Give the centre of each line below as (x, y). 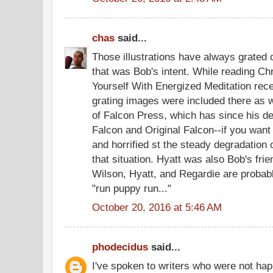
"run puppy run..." (132, 188)
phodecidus (120, 247)
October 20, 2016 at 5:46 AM (157, 207)
